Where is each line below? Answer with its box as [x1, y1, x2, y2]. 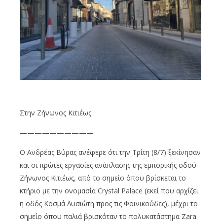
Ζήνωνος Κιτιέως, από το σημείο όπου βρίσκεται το [20, 173, 186, 183]
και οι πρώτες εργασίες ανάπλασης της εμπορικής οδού [20, 160, 196, 170]
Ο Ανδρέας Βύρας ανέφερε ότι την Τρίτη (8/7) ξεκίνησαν [20, 147, 201, 157]
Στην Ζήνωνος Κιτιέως [20, 108, 91, 118]
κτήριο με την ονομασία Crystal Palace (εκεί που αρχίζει [20, 186, 198, 196]
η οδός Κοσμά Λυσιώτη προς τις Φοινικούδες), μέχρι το [20, 199, 198, 209]
